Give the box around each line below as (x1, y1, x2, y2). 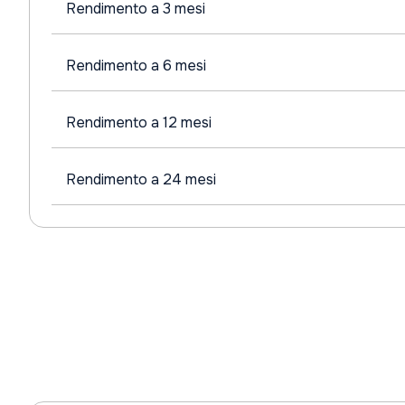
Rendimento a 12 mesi (66, 113, 212, 132)
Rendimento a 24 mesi (66, 170, 216, 189)
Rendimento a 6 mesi (66, 56, 206, 75)
